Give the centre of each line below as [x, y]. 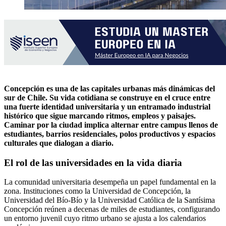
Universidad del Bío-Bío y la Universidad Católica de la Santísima [109, 200]
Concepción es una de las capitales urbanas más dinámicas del [109, 88]
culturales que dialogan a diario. [59, 143]
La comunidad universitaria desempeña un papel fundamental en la [110, 182]
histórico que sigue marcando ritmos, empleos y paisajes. [100, 116]
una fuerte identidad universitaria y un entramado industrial [107, 106]
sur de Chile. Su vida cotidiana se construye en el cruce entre [107, 97]
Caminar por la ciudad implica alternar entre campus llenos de [111, 125]
